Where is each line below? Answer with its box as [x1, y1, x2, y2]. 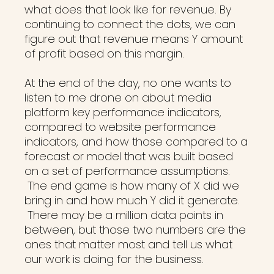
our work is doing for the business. [24, 251, 204, 267]
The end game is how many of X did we [24, 178, 239, 193]
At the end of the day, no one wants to [24, 75, 231, 91]
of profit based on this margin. [24, 46, 184, 61]
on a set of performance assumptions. [24, 163, 230, 179]
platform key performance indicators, [24, 105, 221, 120]
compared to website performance [24, 119, 216, 135]
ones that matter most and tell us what [24, 237, 232, 252]
